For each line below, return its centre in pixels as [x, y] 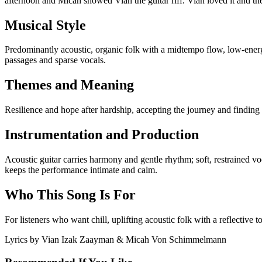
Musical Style [45, 25]
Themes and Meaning [69, 85]
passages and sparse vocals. [55, 60]
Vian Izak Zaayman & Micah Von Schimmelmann [134, 239]
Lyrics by [23, 239]
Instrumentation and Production [102, 135]
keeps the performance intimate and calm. [81, 170]
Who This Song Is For [70, 194]
